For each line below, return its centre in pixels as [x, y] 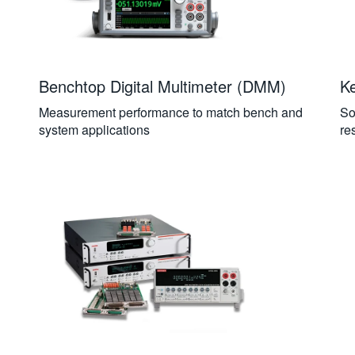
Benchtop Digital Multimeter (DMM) [162, 86]
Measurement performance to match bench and [170, 112]
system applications [94, 130]
